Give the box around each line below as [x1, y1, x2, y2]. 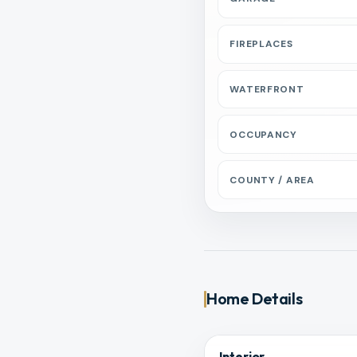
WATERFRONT [229, 83, 304, 96]
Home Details [206, 288, 303, 309]
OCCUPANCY [229, 127, 297, 141]
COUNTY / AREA [229, 173, 315, 186]
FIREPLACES [229, 37, 293, 51]
